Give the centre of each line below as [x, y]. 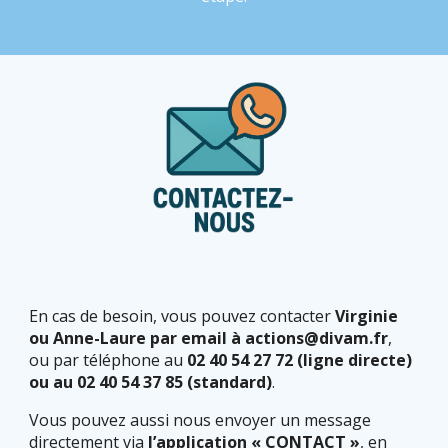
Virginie [367, 315]
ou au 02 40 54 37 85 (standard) [151, 381]
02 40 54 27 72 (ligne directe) [300, 359]
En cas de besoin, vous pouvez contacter [182, 315]
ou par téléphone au [108, 359]
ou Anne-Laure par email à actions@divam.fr [209, 337]
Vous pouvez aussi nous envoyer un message [200, 419]
